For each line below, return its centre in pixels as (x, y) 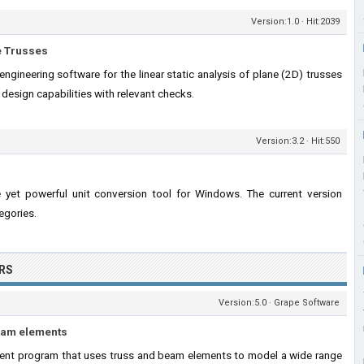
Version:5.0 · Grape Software (279, 303)
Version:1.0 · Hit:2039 (295, 22)
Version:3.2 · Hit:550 (298, 141)
